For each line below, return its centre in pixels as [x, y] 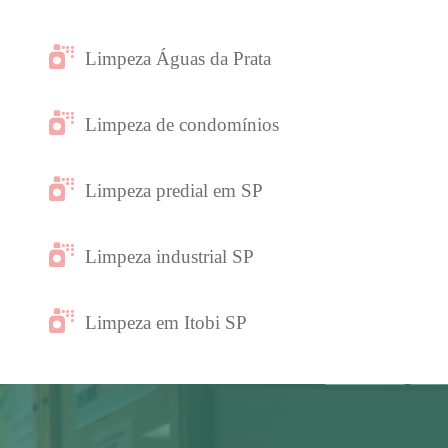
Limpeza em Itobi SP [166, 322]
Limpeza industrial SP [170, 256]
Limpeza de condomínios [182, 124]
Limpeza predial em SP [174, 190]
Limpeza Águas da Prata [178, 58]
